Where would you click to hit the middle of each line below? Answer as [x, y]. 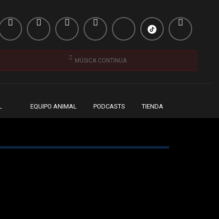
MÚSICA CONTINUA [101, 61]
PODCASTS [109, 106]
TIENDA [153, 106]
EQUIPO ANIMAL [54, 106]
